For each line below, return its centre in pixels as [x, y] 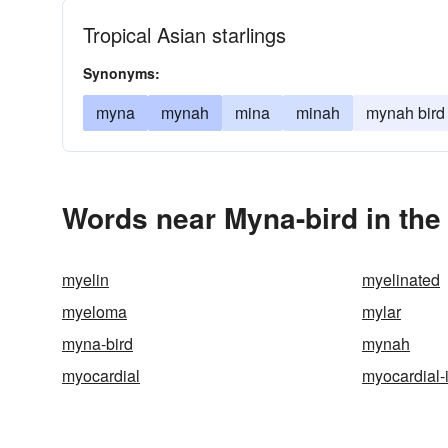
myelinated [401, 279]
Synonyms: [121, 73]
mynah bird [405, 112]
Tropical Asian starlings [184, 34]
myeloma [94, 311]
